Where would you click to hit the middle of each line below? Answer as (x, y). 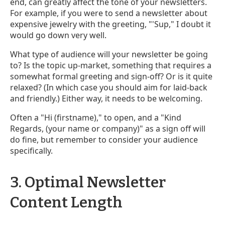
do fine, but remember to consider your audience (104, 139)
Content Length (66, 202)
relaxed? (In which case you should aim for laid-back (109, 87)
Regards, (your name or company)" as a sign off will (108, 128)
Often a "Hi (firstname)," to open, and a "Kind (96, 117)
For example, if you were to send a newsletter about (109, 13)
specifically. (31, 150)
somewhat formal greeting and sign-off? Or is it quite (111, 76)
